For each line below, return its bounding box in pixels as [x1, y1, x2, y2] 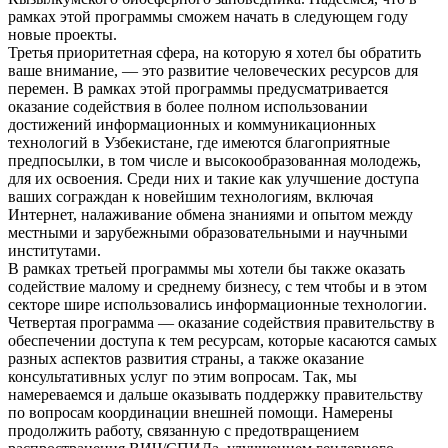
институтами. [8, 241, 101, 259]
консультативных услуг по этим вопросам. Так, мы [8, 367, 357, 385]
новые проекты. [8, 25, 117, 43]
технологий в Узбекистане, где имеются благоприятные [8, 133, 390, 151]
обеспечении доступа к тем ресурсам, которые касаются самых [8, 331, 437, 349]
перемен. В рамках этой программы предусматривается [8, 79, 388, 97]
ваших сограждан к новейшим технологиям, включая [8, 187, 373, 205]
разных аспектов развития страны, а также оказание [8, 349, 364, 367]
